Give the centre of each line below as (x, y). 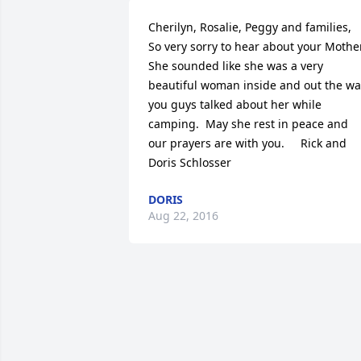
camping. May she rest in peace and (248, 124)
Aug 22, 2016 (183, 216)
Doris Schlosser (190, 162)
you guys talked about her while (235, 104)
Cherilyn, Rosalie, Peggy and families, (250, 27)
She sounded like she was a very (236, 66)
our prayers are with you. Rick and (247, 143)
